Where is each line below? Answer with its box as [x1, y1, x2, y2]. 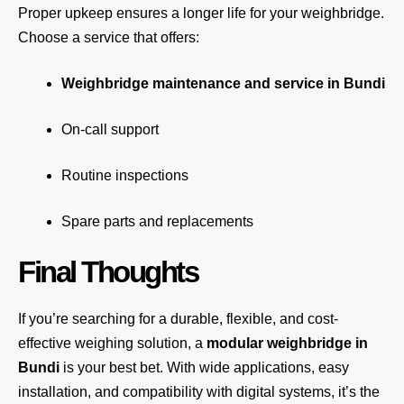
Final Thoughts [18, 255, 197, 289]
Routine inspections [61, 168, 188, 183]
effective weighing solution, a [18, 335, 207, 351]
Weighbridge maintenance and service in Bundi [61, 76, 385, 91]
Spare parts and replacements [61, 214, 253, 229]
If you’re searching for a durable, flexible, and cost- [18, 311, 338, 326]
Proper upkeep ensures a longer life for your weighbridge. [18, 5, 384, 21]
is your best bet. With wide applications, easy [60, 360, 349, 375]
